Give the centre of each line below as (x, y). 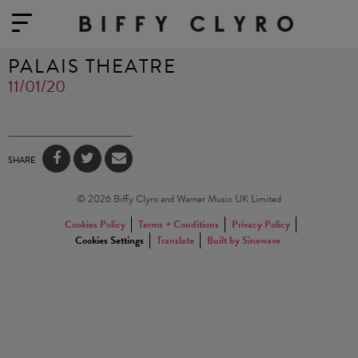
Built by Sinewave (244, 241)
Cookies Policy (95, 225)
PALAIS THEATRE (92, 66)
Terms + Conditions (179, 225)
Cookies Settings (110, 241)
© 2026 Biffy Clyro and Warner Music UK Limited (179, 199)
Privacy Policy (261, 225)
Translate (176, 241)
